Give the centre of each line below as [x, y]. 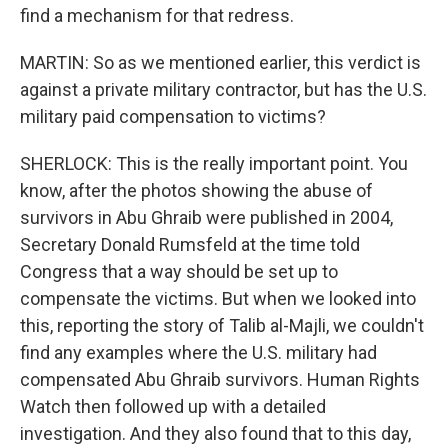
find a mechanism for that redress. [157, 15]
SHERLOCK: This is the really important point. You [214, 163]
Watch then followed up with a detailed [173, 406]
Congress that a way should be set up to [179, 271]
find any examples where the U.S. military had [198, 352]
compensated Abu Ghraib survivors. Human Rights [220, 379]
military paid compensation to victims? [173, 116]
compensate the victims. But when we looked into [218, 298]
